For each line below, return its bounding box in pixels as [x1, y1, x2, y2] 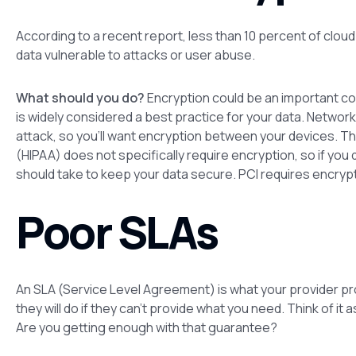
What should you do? [16, 88, 145, 106]
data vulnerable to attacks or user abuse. [16, 45, 255, 64]
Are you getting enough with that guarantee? [16, 318, 277, 336]
